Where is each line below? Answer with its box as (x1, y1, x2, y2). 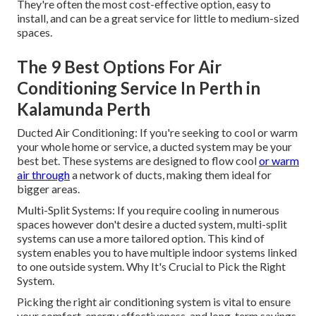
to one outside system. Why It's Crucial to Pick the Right (17, 260, 286, 274)
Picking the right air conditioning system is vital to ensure (17, 295, 291, 309)
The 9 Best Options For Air (17, 56, 221, 78)
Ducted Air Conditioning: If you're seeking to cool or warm (17, 126, 298, 140)
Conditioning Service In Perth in (17, 78, 260, 99)
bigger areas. (17, 182, 80, 196)
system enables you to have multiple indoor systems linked (17, 245, 297, 260)
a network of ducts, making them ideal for (70, 168, 272, 182)
